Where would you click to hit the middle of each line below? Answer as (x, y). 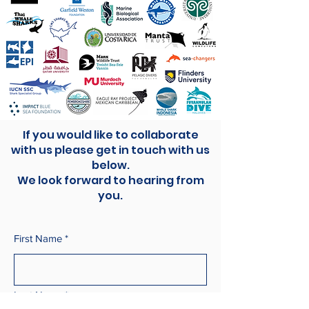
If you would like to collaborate (110, 135)
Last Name (38, 295)
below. (110, 165)
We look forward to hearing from (110, 180)
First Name (38, 238)
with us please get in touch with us (110, 150)
